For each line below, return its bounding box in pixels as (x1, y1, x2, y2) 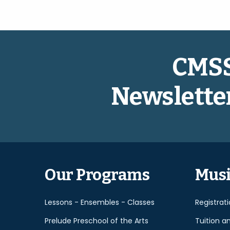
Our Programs (45, 165, 150, 185)
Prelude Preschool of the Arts (45, 215, 148, 226)
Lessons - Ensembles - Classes (45, 197, 155, 207)
